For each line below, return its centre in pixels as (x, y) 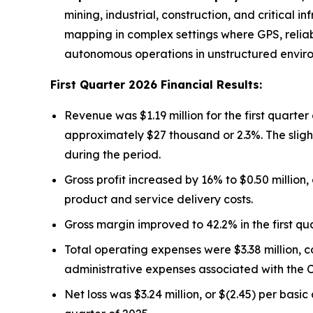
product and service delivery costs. (159, 199)
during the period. (112, 155)
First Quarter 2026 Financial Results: (156, 85)
